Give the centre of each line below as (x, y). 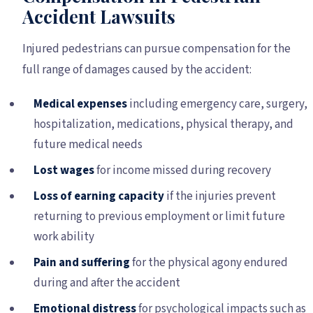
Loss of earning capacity (99, 196)
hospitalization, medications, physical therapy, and (163, 124)
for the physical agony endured (209, 262)
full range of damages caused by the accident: (137, 70)
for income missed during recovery (183, 170)
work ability (64, 236)
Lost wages (64, 170)
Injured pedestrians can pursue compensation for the (156, 49)
